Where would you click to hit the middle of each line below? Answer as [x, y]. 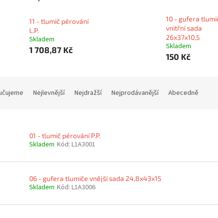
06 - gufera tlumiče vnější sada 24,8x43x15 [95, 179]
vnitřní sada [184, 28]
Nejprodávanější [135, 93]
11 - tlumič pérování [59, 21]
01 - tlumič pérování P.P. [65, 135]
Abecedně [183, 93]
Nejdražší [88, 93]
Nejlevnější [49, 93]
